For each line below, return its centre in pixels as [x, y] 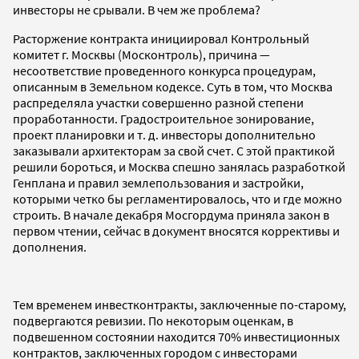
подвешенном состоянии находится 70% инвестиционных [176, 336]
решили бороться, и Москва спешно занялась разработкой [179, 166]
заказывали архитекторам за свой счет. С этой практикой [174, 150]
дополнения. [50, 246]
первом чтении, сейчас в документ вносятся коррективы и [176, 230]
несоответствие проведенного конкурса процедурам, [164, 70]
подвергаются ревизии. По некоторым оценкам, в [153, 320]
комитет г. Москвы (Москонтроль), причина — [141, 54]
